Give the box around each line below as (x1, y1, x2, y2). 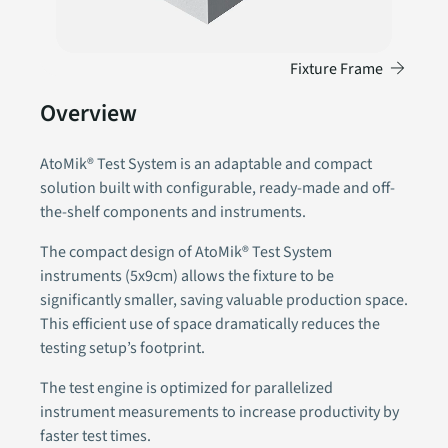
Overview (40, 95, 137, 131)
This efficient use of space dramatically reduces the (40, 312, 380, 335)
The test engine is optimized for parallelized (40, 376, 333, 399)
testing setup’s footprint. (40, 336, 205, 359)
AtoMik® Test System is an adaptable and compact (40, 152, 372, 175)
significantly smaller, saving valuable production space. (40, 288, 408, 311)
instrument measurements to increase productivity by (40, 400, 399, 423)
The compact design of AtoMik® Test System (40, 240, 332, 263)
